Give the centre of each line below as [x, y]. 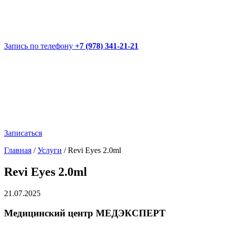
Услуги [50, 150]
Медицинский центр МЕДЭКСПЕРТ [85, 213]
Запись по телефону [39, 46]
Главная [18, 150]
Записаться [23, 133]
